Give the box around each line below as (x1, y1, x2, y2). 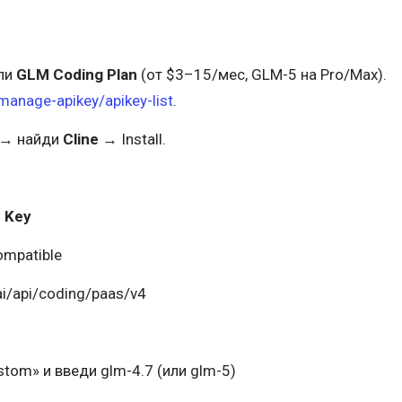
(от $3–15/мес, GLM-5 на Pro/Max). (136, 66, 387, 84)
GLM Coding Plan (15, 66, 137, 84)
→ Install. (98, 130, 166, 149)
